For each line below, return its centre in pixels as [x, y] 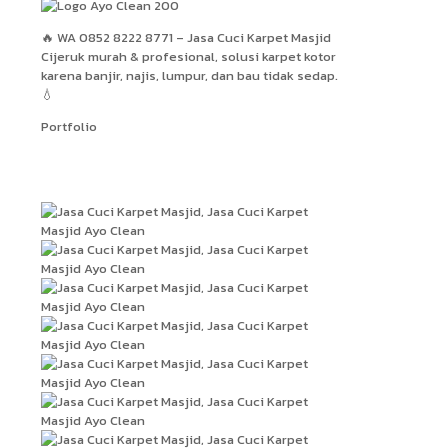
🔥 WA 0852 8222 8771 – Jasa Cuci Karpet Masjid [186, 37]
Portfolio [69, 126]
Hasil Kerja [93, 168]
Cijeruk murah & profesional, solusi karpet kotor [188, 56]
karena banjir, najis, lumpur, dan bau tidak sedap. [189, 75]
